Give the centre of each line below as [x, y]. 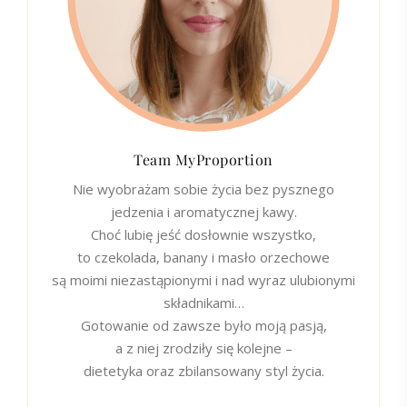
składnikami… [203, 303]
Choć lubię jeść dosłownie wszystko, [203, 235]
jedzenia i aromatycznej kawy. [203, 212]
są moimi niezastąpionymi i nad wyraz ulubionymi [203, 280]
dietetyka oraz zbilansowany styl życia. [203, 371]
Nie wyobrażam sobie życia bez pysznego [203, 189]
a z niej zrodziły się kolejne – [203, 348]
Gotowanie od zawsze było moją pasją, [203, 326]
